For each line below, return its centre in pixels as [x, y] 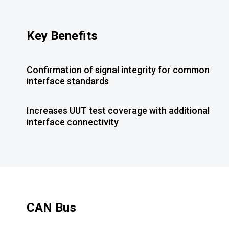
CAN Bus [51, 208]
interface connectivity [73, 122]
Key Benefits [62, 36]
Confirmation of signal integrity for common [118, 70]
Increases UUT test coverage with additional [118, 111]
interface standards [68, 81]
